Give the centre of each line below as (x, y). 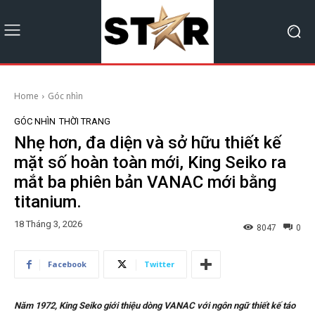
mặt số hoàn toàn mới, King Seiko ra (150, 162)
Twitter (159, 264)
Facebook (67, 264)
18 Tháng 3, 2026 (48, 224)
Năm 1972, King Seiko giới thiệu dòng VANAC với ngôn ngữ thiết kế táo (155, 306)
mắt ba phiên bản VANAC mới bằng (145, 182)
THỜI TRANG (85, 121)
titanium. (48, 201)
